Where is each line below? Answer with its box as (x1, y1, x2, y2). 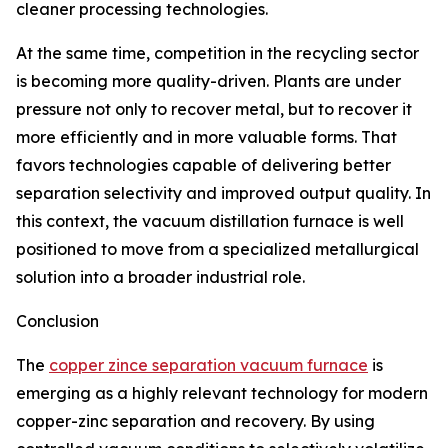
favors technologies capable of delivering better (16, 155, 391, 176)
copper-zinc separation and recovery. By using (16, 411, 375, 432)
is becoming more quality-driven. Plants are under (16, 71, 401, 92)
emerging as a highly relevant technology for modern (16, 383, 428, 404)
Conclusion (16, 311, 99, 332)
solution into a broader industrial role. (16, 267, 305, 288)
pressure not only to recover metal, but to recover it (16, 99, 412, 120)
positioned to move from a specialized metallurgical (16, 239, 419, 260)
